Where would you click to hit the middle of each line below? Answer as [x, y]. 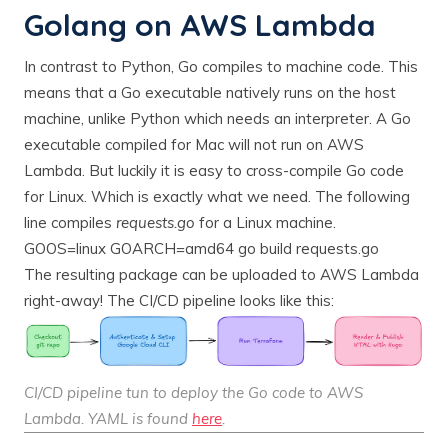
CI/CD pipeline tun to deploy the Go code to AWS [193, 392]
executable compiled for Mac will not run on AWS [194, 144]
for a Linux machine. [265, 222]
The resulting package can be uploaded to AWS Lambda [221, 274]
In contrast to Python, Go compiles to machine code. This [221, 66]
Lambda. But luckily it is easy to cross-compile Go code [214, 170]
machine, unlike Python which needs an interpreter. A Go [217, 118]
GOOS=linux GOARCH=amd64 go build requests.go [201, 248]
